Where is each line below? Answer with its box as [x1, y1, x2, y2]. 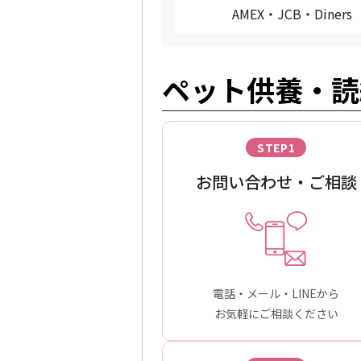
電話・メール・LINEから [213, 285, 340, 302]
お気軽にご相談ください [214, 305, 338, 322]
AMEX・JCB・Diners [231, 4, 352, 24]
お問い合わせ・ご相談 [195, 170, 357, 194]
